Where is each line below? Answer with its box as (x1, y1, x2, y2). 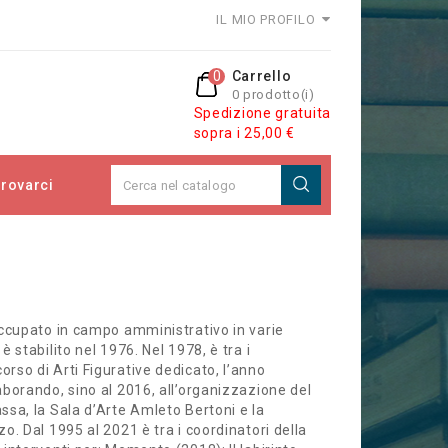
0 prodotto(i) (231, 87, 315, 102)
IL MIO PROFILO (216, 12, 316, 27)
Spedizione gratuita (193, 105, 331, 121)
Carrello (231, 68, 292, 84)
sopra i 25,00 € (193, 125, 296, 141)
